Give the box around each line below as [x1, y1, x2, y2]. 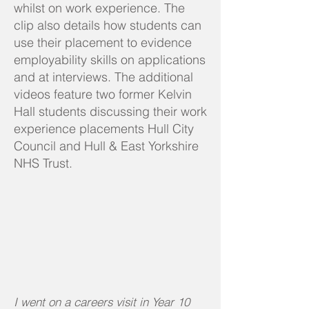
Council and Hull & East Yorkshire [14, 138, 199, 154]
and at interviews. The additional [14, 69, 193, 85]
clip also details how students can [14, 17, 201, 33]
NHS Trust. [14, 155, 72, 171]
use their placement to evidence [14, 34, 192, 50]
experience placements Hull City [14, 121, 194, 137]
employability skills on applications [14, 52, 206, 68]
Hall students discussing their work [14, 103, 207, 119]
